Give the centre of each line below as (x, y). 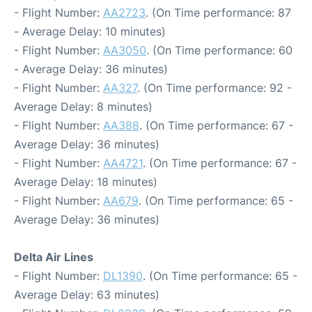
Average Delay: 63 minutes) (87, 295)
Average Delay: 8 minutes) (83, 107)
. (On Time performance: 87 (218, 13)
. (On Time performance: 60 (219, 50)
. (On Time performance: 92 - (214, 88)
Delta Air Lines (54, 257)
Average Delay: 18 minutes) (86, 182)
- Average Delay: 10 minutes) (90, 32)
